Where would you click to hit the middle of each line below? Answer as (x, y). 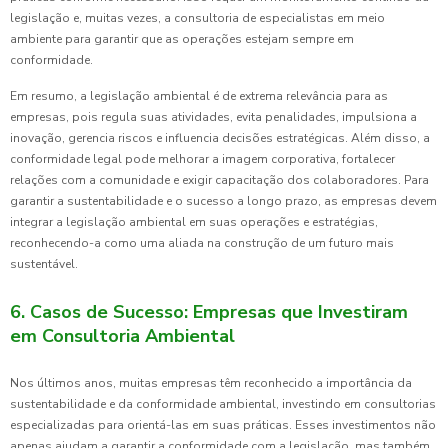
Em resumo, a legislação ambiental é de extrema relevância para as (199, 96)
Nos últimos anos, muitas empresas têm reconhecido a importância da (211, 383)
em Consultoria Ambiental (122, 336)
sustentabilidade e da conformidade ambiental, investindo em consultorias (223, 404)
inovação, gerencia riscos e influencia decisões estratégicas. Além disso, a (220, 138)
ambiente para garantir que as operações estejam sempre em (182, 39)
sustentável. (44, 264)
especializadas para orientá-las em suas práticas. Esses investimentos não (223, 425)
